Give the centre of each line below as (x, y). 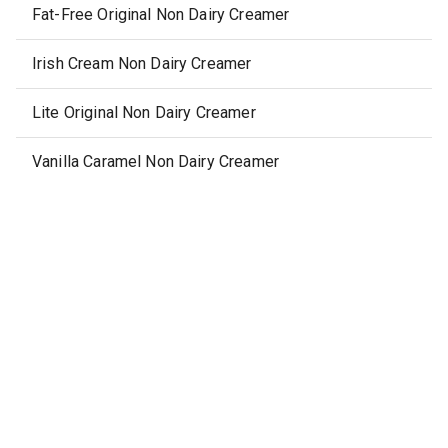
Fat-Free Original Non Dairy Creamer (161, 14)
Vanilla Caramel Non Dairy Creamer (155, 161)
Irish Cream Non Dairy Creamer (142, 63)
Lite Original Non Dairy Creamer (144, 112)
